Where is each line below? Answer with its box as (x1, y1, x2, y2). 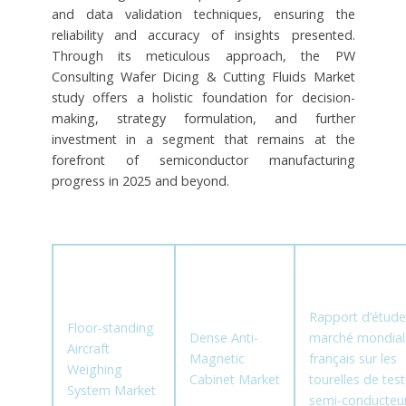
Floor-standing (66, 319, 154, 337)
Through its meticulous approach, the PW (51, 46, 355, 64)
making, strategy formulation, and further (51, 109, 355, 127)
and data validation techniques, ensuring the (51, 5, 355, 23)
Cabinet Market (188, 371, 280, 389)
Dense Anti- (188, 329, 258, 347)
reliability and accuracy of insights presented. (51, 25, 355, 43)
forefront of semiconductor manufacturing (51, 150, 355, 169)
